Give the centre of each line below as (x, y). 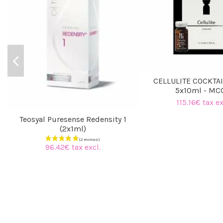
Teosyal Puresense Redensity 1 (73, 119)
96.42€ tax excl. (73, 147)
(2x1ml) (73, 129)
